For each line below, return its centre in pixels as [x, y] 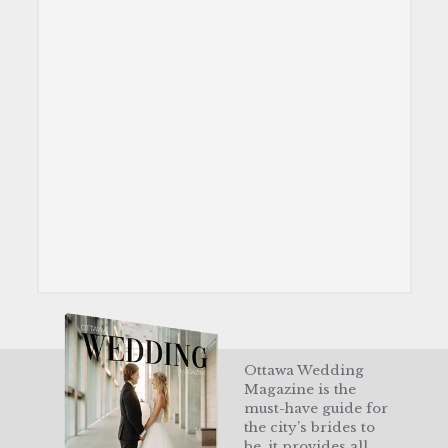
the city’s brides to [309, 427]
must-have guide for [316, 408]
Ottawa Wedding [304, 370]
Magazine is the [300, 389]
